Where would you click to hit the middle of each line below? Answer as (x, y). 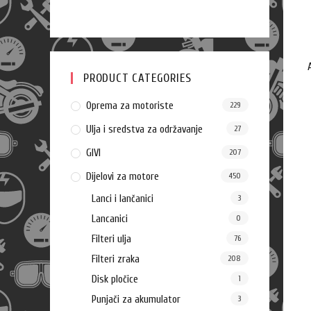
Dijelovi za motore (123, 177)
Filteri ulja (111, 239)
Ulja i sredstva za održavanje (144, 129)
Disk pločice (115, 279)
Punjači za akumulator (136, 300)
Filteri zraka (116, 259)
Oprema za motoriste (130, 106)
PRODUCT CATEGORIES (137, 78)
